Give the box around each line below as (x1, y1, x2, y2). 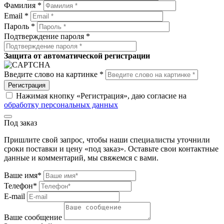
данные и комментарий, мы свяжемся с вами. (4, 153, 158, 162)
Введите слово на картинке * (4, 70, 103, 79)
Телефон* (4, 181, 37, 190)
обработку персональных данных (4, 100, 118, 109)
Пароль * (4, 22, 35, 31)
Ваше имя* (4, 171, 41, 180)
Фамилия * (4, 1, 41, 10)
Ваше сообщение (4, 213, 62, 222)
